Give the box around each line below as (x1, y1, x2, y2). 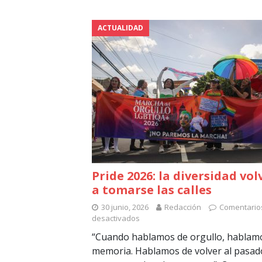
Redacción (164, 202, 201, 213)
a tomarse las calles (92, 182, 212, 198)
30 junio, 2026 (101, 202, 149, 213)
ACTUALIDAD (98, 23, 143, 33)
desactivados (92, 213, 140, 224)
